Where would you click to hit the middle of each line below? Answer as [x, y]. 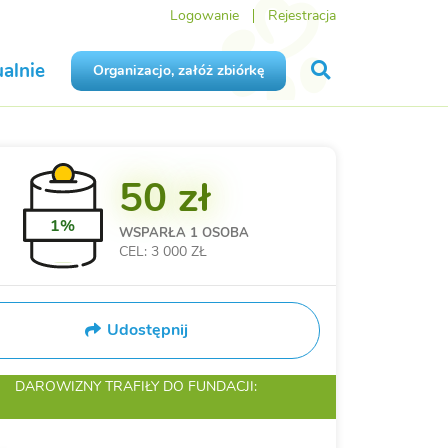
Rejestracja [301, 15]
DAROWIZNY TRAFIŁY [88, 386]
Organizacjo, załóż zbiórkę [178, 71]
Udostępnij [147, 330]
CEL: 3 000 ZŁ [162, 251]
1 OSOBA [219, 233]
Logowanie [204, 15]
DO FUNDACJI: [209, 386]
